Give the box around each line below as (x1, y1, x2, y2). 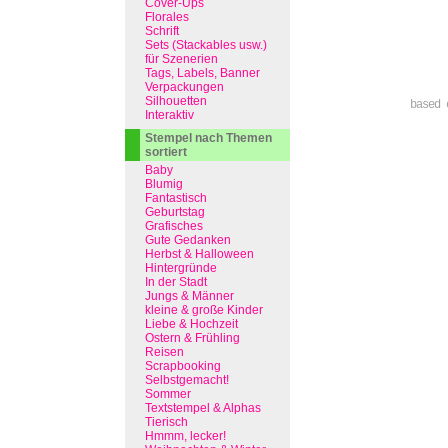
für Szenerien (145, 52, 218, 66)
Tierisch (145, 415, 188, 429)
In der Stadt (145, 275, 207, 289)
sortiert (145, 145, 187, 159)
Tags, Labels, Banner (145, 66, 260, 80)
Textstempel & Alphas (145, 401, 261, 415)
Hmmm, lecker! (145, 429, 226, 443)
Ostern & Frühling (145, 331, 240, 345)
